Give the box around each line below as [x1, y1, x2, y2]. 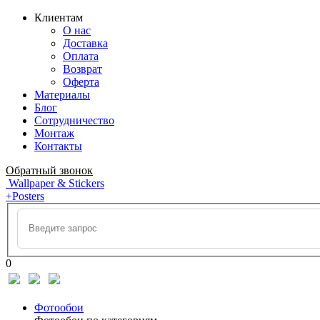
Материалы [34, 89, 90, 101]
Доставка [63, 37, 108, 49]
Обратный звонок [6, 164, 93, 176]
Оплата [63, 50, 99, 62]
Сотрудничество [34, 114, 114, 126]
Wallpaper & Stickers [9, 177, 104, 189]
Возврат [63, 63, 102, 75]
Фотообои [34, 301, 84, 314]
